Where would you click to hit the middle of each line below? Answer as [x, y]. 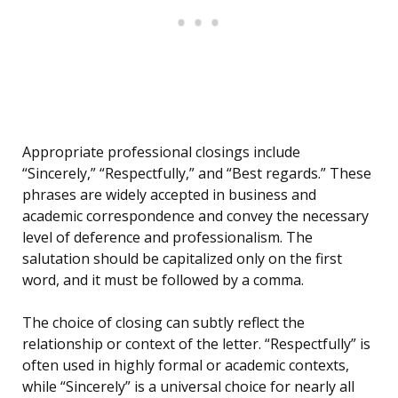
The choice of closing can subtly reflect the [163, 323]
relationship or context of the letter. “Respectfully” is [196, 344]
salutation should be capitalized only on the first [182, 259]
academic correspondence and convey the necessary [195, 216]
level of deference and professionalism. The [167, 238]
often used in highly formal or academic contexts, [186, 366]
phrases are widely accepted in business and [169, 195]
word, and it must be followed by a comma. [163, 280]
